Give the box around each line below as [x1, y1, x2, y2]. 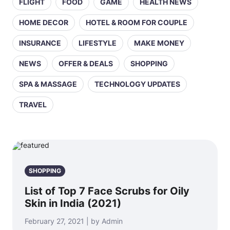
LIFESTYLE [79, 39, 117, 47]
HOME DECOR [19, 18, 68, 27]
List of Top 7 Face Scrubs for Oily [25, 185, 189, 197]
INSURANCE [19, 39, 61, 47]
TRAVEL [19, 100, 47, 109]
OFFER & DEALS [59, 59, 113, 68]
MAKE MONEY [134, 39, 184, 47]
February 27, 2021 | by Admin [25, 217, 123, 225]
